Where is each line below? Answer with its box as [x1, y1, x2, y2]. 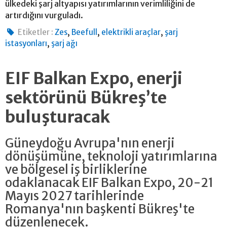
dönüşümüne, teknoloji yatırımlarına [5, 148, 217, 164]
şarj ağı [51, 38, 78, 48]
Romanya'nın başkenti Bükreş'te [5, 201, 195, 217]
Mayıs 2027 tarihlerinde [5, 187, 144, 204]
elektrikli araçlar [101, 27, 161, 37]
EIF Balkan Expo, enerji [5, 68, 182, 89]
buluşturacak [5, 106, 110, 127]
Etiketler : [18, 27, 54, 37]
